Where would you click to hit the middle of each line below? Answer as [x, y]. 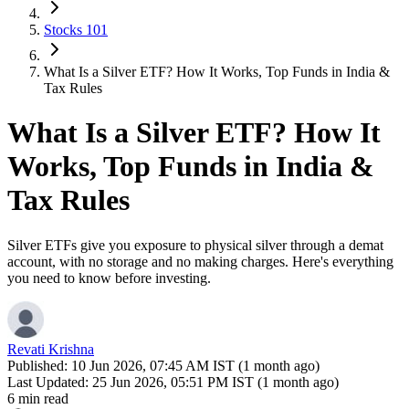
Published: [39, 365]
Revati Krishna [51, 349]
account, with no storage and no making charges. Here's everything [200, 261]
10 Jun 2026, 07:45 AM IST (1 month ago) [195, 365]
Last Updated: [48, 382]
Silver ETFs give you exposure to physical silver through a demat [195, 245]
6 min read [38, 398]
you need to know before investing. [109, 278]
